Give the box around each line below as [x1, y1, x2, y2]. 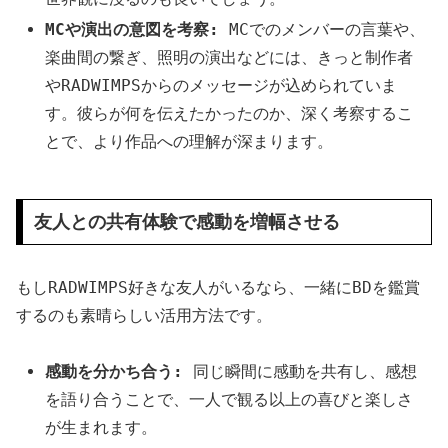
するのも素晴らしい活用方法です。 [16, 305, 272, 325]
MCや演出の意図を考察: [45, 20, 220, 40]
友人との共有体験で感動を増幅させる [33, 211, 340, 233]
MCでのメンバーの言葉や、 [219, 20, 426, 40]
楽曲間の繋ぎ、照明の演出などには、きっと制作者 [45, 48, 414, 68]
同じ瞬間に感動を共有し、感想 [183, 362, 418, 382]
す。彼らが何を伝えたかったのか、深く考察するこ [45, 104, 414, 124]
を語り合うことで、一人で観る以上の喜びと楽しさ [45, 390, 414, 410]
